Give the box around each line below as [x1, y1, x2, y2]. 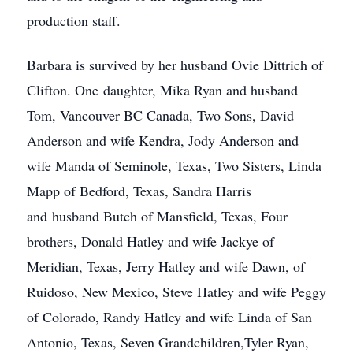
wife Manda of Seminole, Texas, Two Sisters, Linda [27, 156, 321, 175]
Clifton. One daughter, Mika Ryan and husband [27, 80, 298, 99]
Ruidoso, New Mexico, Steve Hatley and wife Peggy [27, 282, 326, 301]
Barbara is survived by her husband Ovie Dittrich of [27, 55, 323, 74]
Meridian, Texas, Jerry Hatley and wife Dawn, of [27, 257, 305, 276]
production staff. [27, 11, 121, 30]
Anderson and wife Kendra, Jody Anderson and [27, 131, 299, 150]
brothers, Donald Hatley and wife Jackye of [27, 232, 274, 251]
